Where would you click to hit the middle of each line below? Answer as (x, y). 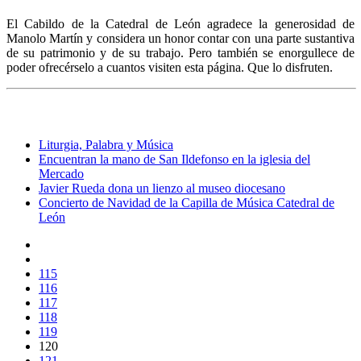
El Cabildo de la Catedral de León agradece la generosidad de (180, 24)
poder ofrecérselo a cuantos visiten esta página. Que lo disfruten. (170, 68)
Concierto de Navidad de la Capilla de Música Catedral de (187, 203)
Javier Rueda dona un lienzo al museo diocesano (162, 189)
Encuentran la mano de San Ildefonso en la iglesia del (174, 160)
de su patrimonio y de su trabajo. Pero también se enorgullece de (180, 53)
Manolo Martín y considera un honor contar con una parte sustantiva (180, 39)
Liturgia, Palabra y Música (106, 145)
